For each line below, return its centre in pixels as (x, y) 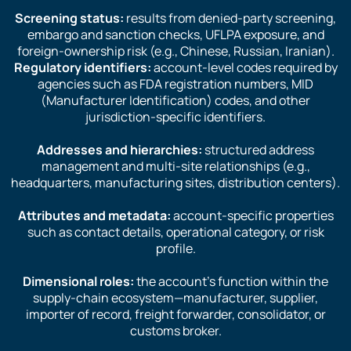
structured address (258, 149)
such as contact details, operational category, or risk (175, 232)
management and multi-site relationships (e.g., (175, 166)
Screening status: (69, 18)
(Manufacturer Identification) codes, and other (175, 100)
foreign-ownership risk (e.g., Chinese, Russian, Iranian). (175, 51)
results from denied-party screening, (230, 18)
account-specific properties (252, 215)
